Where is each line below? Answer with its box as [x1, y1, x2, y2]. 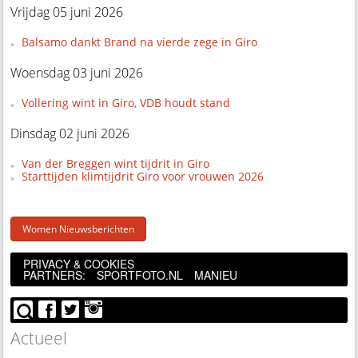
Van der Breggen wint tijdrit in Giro [21, 156, 209, 172]
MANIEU [193, 267, 237, 284]
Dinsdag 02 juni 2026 [10, 125, 130, 143]
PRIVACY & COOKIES [22, 256, 134, 272]
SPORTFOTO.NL [96, 267, 183, 284]
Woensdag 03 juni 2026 [10, 64, 144, 82]
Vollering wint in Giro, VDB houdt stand [21, 95, 230, 111]
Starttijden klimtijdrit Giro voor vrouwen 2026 [21, 169, 264, 185]
